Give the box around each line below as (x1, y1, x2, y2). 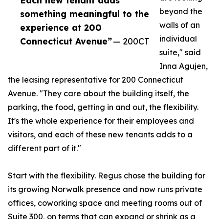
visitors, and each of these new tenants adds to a (8, 130, 193, 140)
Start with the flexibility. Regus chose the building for (8, 171, 205, 181)
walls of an (159, 20, 200, 30)
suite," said (159, 47, 201, 58)
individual (159, 34, 197, 44)
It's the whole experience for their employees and (8, 116, 194, 126)
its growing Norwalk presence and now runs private (8, 184, 202, 195)
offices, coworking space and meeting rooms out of (8, 198, 202, 208)
